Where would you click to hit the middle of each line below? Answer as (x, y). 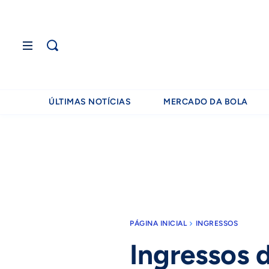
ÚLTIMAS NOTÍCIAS (90, 102)
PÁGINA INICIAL (158, 223)
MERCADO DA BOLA (206, 102)
